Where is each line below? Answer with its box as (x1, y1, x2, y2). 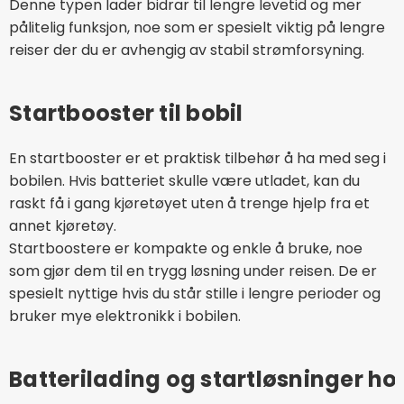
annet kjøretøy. (9, 215, 116, 236)
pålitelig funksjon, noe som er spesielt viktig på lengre (9, 16, 385, 38)
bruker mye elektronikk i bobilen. (9, 305, 241, 326)
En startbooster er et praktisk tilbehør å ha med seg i (9, 147, 386, 169)
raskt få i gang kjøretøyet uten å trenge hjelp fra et (9, 192, 370, 214)
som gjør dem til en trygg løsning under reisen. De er (9, 260, 377, 281)
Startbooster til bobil (9, 97, 243, 128)
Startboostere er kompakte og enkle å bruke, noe (9, 237, 363, 259)
